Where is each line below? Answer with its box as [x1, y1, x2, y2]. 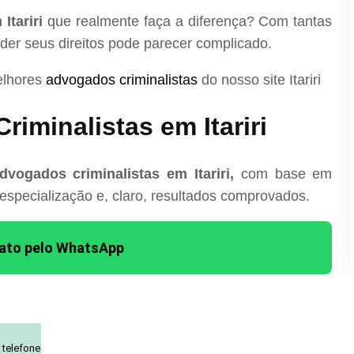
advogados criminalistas [46, 71, 198, 88]
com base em [233, 165, 333, 182]
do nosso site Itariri [198, 71, 321, 88]
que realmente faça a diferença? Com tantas [43, 13, 333, 29]
